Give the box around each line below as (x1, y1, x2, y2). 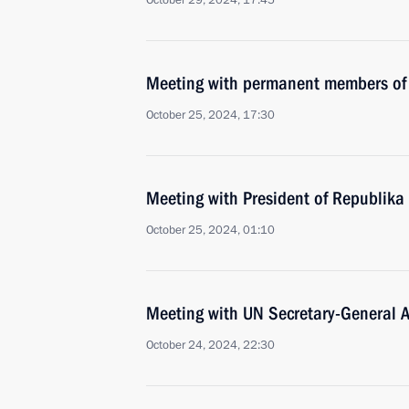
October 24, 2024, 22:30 (146, 337, 275, 353)
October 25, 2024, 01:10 (146, 222, 275, 238)
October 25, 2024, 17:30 (146, 107, 275, 123)
